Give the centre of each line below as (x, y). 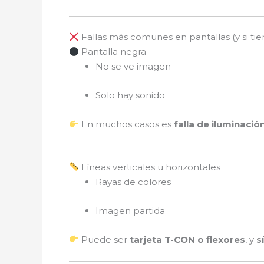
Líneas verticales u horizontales (150, 167)
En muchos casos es (127, 124)
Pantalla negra (113, 52)
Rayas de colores (133, 181)
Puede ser (105, 239)
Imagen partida (130, 210)
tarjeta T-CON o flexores (188, 239)
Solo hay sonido (130, 95)
